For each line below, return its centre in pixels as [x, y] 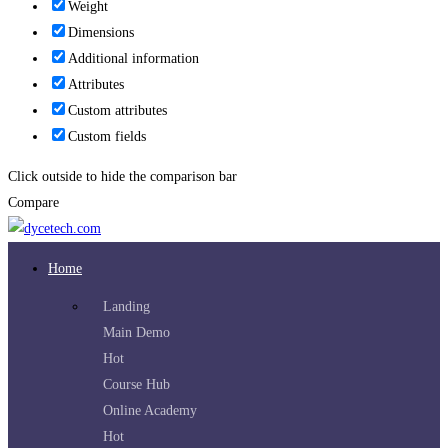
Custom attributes [117, 110]
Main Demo [136, 332]
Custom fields [107, 136]
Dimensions [101, 32]
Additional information [133, 58]
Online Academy [150, 410]
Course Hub [136, 384]
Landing [126, 306]
